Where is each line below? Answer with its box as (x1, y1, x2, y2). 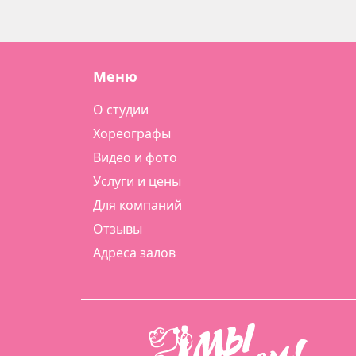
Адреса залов (93, 244, 176, 261)
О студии (93, 101, 149, 118)
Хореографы (93, 125, 171, 142)
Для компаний (93, 196, 182, 214)
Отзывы (93, 220, 142, 238)
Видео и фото (93, 149, 177, 166)
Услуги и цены (93, 172, 181, 190)
